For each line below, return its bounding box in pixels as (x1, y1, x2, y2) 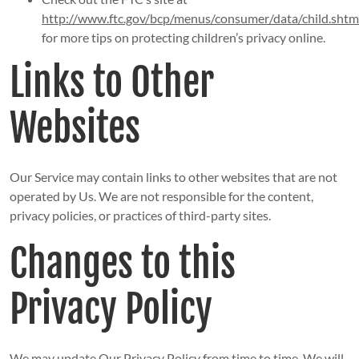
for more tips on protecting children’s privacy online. (41, 30, 325, 46)
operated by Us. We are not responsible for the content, (9, 188, 313, 204)
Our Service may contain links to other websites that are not (9, 169, 337, 185)
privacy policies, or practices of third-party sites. (9, 208, 271, 224)
